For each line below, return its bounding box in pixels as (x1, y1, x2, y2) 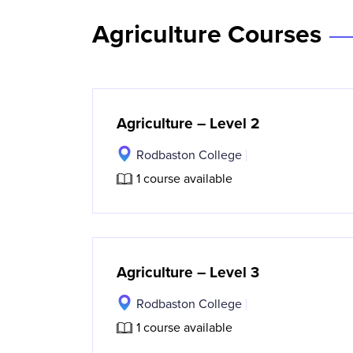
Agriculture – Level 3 (117, 262, 259, 281)
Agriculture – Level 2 (117, 113, 260, 132)
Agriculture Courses (92, 19, 321, 50)
